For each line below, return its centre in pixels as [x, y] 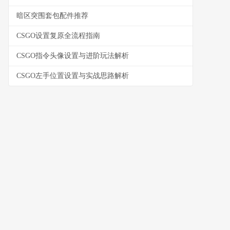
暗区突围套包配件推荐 [52, 16]
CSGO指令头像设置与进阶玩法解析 [73, 56]
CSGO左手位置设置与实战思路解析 [73, 76]
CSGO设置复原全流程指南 [58, 36]
